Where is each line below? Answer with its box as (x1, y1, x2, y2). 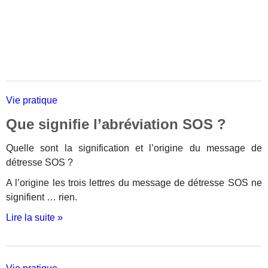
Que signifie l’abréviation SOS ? (6, 116, 226, 132)
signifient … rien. (6, 192, 77, 202)
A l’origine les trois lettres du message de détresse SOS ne (6, 178, 262, 188)
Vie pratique (6, 95, 57, 105)
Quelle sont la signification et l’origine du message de (6, 143, 262, 153)
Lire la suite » (6, 212, 63, 223)
